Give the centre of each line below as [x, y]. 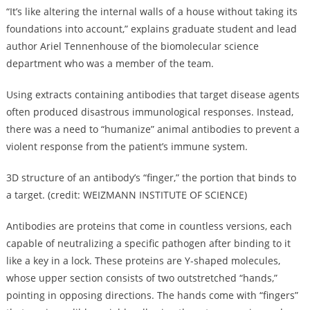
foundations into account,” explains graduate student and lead [151, 28]
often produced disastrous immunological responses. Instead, [149, 111]
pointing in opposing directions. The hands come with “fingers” [152, 295]
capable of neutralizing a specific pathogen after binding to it [148, 243]
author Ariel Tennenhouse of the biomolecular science [132, 46]
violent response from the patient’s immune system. [128, 146]
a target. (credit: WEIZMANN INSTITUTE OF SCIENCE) [126, 194]
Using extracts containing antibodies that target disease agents [153, 94]
